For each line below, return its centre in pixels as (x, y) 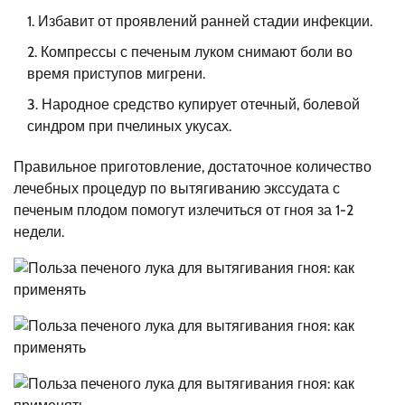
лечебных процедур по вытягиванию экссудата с (177, 188)
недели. (39, 231)
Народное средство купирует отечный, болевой (201, 104)
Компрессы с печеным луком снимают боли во (197, 52)
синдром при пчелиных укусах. (129, 126)
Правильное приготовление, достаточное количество (193, 166)
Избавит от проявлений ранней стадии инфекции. (205, 21)
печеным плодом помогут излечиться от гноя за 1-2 (184, 210)
